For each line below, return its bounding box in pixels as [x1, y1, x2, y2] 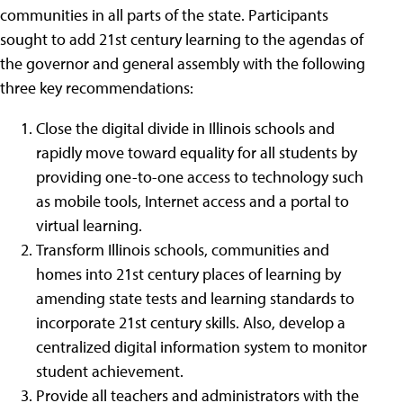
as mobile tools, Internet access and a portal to [36, 191, 349, 212]
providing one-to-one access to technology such [36, 166, 363, 188]
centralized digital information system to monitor [36, 336, 367, 358]
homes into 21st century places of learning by [36, 264, 341, 285]
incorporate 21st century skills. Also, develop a [36, 312, 345, 334]
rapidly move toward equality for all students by [36, 142, 357, 164]
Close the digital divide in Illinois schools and [36, 118, 335, 139]
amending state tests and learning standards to [36, 288, 354, 309]
